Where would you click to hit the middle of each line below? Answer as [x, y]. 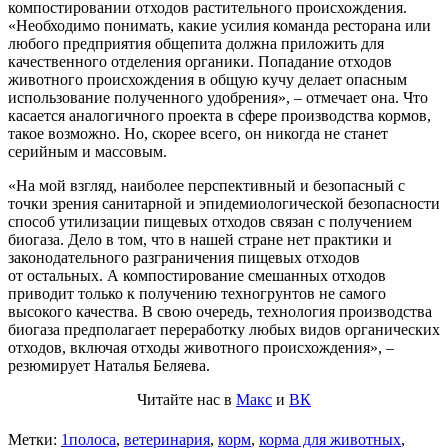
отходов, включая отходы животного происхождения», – [201, 348]
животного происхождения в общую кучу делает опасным [207, 80]
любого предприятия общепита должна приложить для [196, 44]
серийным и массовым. [87, 152]
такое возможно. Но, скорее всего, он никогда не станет [198, 134]
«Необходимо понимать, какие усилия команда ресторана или [219, 26]
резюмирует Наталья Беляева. [109, 366]
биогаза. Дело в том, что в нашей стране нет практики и [200, 240]
